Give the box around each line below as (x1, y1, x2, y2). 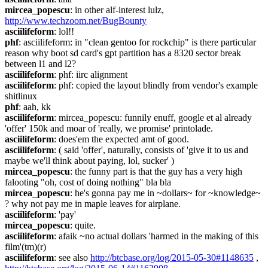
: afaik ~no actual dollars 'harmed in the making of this (54, 231, 258, 241)
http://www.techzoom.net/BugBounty (5, 16, 147, 26)
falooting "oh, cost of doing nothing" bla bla (5, 177, 171, 187)
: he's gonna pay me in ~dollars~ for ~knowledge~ (70, 188, 261, 198)
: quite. (70, 220, 96, 230)
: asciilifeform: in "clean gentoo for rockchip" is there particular (19, 37, 256, 47)
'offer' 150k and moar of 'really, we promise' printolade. (5, 123, 213, 133)
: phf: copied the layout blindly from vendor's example (54, 80, 258, 90)
